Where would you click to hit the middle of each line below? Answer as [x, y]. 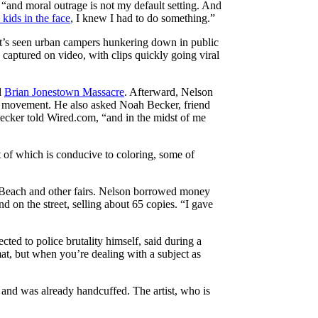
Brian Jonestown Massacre [64, 92]
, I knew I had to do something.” [143, 18]
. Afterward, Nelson [169, 92]
